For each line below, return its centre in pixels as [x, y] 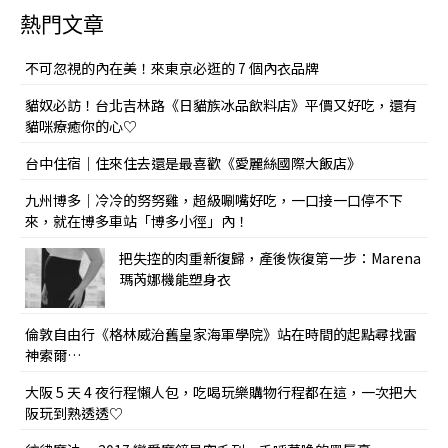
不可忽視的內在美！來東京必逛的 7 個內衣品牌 [172, 68]
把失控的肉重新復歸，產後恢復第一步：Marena [270, 258]
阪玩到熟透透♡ [74, 413]
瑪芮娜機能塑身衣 [175, 279]
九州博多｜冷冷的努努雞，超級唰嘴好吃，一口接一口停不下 [214, 200]
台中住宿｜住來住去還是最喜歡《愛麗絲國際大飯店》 [193, 163]
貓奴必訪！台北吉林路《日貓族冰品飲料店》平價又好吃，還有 [221, 105]
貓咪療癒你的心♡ [81, 126]
